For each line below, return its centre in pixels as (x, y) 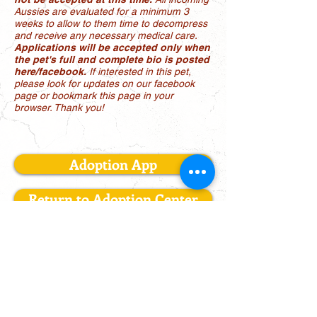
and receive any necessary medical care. (105, 35)
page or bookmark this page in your (94, 96)
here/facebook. (50, 71)
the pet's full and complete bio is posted (112, 59)
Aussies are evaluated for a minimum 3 (102, 11)
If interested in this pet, (140, 71)
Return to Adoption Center (113, 198)
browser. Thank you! (59, 108)
